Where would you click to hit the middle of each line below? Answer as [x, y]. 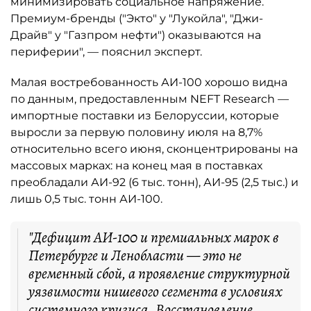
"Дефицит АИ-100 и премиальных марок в [154, 237]
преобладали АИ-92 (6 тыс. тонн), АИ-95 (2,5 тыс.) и [154, 182]
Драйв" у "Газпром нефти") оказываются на [136, 35]
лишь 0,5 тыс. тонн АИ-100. [86, 199]
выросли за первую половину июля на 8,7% [136, 132]
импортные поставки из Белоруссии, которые [145, 116]
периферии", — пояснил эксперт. [106, 52]
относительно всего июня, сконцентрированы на [154, 149]
